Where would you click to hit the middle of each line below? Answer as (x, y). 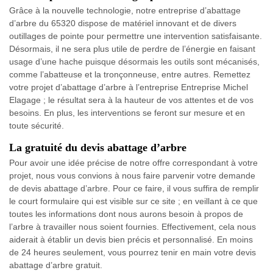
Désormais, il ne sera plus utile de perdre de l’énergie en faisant (132, 49)
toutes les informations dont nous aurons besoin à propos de (126, 214)
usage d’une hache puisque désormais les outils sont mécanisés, (134, 62)
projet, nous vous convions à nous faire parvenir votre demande (132, 176)
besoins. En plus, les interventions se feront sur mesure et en (127, 113)
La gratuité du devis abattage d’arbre (98, 148)
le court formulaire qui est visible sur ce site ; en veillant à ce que (133, 201)
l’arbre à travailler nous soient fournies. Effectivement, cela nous (133, 227)
